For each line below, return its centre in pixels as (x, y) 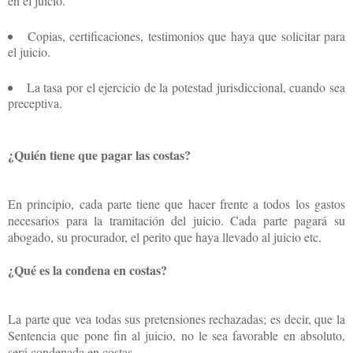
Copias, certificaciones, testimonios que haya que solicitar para (186, 35)
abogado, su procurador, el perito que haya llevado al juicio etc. (165, 236)
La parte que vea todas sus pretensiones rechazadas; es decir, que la (176, 318)
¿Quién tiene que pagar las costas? (99, 154)
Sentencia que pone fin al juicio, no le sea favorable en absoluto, (176, 335)
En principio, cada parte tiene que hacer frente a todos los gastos (176, 203)
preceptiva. (35, 102)
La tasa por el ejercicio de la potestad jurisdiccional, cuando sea (186, 87)
